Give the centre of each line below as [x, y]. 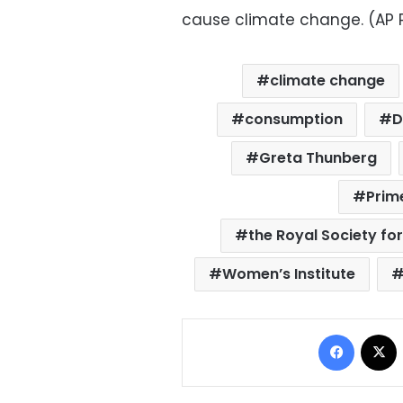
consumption [293, 120]
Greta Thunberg [318, 158]
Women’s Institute [288, 274]
